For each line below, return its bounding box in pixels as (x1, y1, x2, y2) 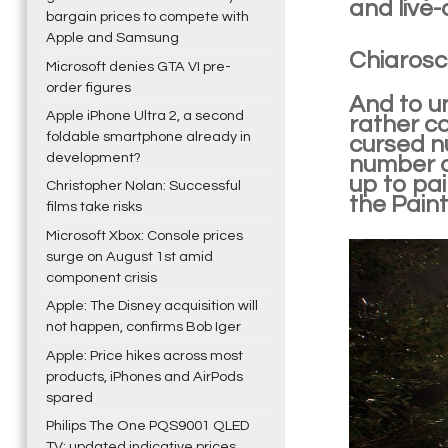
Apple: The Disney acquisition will (45, 298, 258, 314)
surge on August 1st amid (45, 248, 213, 264)
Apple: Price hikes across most (45, 347, 243, 363)
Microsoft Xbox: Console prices (45, 227, 243, 243)
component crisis (45, 269, 157, 285)
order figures (45, 79, 131, 95)
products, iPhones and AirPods (45, 368, 243, 384)
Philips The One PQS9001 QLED (45, 417, 249, 433)
